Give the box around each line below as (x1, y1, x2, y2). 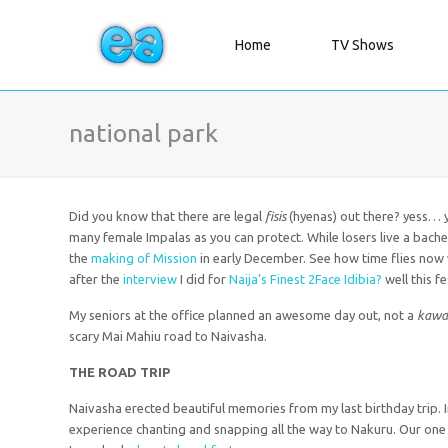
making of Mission (91, 251, 201, 265)
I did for (177, 272, 230, 286)
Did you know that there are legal (69, 209, 266, 223)
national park (69, 119, 219, 147)
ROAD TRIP (98, 365, 171, 379)
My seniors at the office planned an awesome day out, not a (69, 308, 418, 322)
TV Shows (331, 37, 395, 53)
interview (123, 272, 178, 286)
